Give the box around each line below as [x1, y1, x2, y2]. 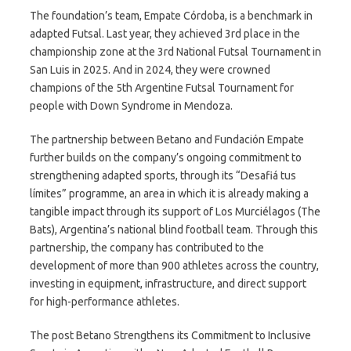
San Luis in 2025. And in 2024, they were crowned [30, 63, 270, 76]
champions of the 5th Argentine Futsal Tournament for [30, 81, 294, 94]
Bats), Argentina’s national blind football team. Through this [30, 223, 318, 236]
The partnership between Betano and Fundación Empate [30, 132, 304, 146]
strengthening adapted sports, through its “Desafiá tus [30, 168, 296, 182]
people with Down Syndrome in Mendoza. [30, 99, 233, 112]
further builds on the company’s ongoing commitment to [30, 150, 302, 164]
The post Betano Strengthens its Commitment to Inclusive [30, 328, 311, 342]
